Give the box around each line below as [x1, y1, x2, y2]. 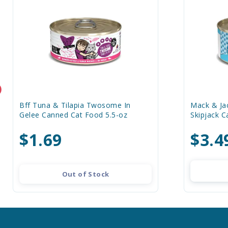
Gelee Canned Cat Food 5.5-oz [19, 110, 127, 120]
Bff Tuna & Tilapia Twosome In [19, 100, 131, 110]
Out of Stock [62, 169, 109, 179]
